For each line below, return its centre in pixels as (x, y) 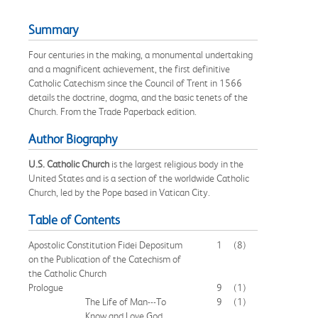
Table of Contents (74, 220)
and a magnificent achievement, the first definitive (129, 68)
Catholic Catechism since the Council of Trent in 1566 (135, 83)
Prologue (46, 287)
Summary (53, 29)
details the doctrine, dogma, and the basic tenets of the (138, 97)
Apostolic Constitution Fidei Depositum (105, 245)
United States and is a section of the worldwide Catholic (139, 178)
